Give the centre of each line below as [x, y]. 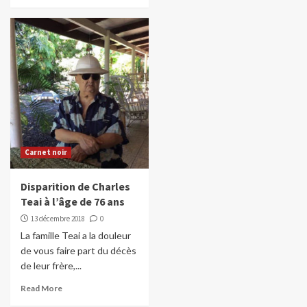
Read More [41, 288]
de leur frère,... [51, 266]
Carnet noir [46, 152]
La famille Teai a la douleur [76, 236]
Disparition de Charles [75, 187]
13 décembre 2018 [58, 219]
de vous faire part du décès [78, 251]
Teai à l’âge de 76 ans [73, 202]
